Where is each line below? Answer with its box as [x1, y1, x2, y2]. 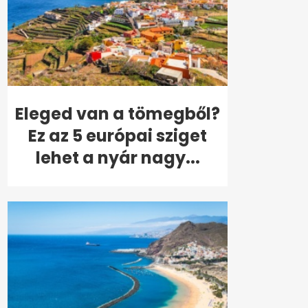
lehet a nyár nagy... [35, 146, 200, 170]
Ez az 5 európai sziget [28, 124, 207, 148]
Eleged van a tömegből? [15, 102, 220, 126]
